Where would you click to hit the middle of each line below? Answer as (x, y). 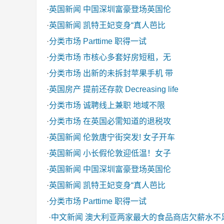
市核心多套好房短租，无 (127, 57)
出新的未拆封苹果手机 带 (128, 73)
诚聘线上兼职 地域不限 (124, 105)
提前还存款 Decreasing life (131, 89)
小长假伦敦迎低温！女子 (127, 153)
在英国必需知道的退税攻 (127, 121)
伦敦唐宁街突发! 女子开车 (129, 137)
